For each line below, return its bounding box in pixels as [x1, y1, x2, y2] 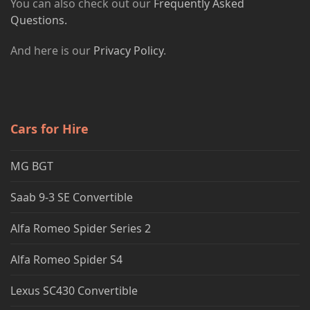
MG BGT [10, 158, 53, 174]
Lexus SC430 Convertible [10, 283, 138, 298]
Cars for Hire [10, 120, 89, 137]
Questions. [10, 12, 67, 28]
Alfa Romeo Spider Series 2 [10, 221, 151, 236]
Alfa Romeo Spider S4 [10, 252, 122, 267]
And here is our [10, 43, 93, 58]
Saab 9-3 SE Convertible [10, 190, 133, 205]
